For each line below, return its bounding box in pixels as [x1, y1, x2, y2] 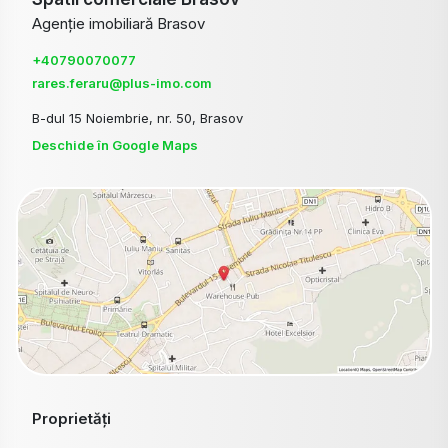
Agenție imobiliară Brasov [32, 13, 205, 33]
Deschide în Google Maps [32, 136, 198, 153]
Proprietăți [32, 409, 111, 429]
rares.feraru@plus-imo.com [32, 74, 212, 91]
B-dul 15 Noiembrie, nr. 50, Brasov [32, 109, 243, 126]
